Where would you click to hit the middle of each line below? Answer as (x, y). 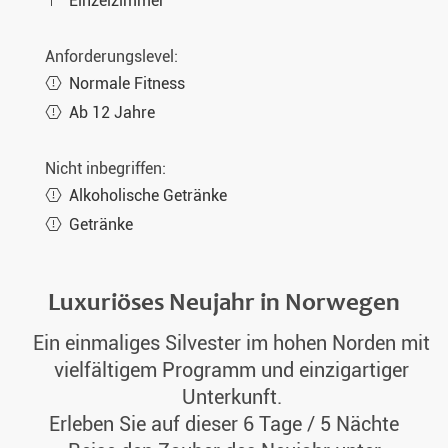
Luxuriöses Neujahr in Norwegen (224, 302)
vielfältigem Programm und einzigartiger (231, 371)
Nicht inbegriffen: (105, 168)
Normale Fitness (127, 83)
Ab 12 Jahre (112, 112)
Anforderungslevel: (111, 56)
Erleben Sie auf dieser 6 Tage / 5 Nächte (224, 425)
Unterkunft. (231, 398)
